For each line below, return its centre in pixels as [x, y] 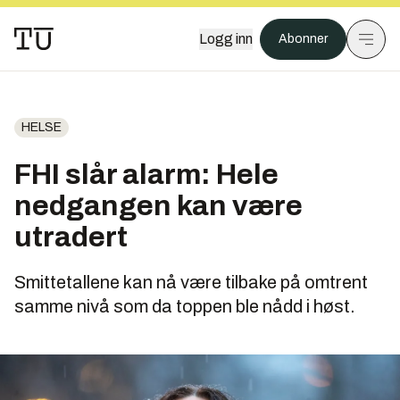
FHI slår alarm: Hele [146, 175]
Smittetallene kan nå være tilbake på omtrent [191, 282]
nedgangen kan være [158, 206]
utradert [71, 237]
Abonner [303, 39]
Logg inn [226, 39]
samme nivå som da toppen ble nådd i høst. [185, 306]
